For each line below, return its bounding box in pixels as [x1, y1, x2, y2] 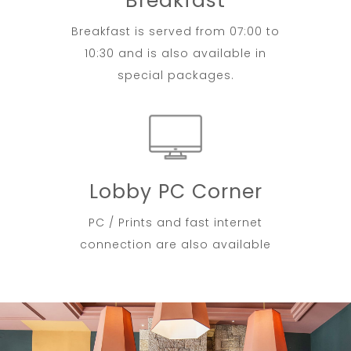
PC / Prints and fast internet [89, 214, 262, 230]
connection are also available [80, 236, 271, 252]
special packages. [117, 67, 234, 83]
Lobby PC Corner [89, 177, 262, 205]
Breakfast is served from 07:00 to [71, 23, 280, 39]
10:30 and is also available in [85, 45, 266, 61]
